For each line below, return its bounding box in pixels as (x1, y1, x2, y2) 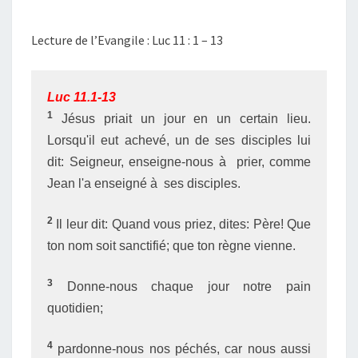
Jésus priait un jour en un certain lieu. (53, 112, 311, 125)
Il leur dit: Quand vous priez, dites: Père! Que (53, 217, 311, 231)
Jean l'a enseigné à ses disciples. (47, 177, 241, 190)
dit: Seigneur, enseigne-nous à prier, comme (47, 155, 311, 169)
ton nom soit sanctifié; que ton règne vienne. (47, 239, 296, 253)
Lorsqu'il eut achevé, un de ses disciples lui (47, 133, 311, 147)
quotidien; (47, 301, 103, 315)
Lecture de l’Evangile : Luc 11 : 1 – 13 (31, 32, 223, 48)
